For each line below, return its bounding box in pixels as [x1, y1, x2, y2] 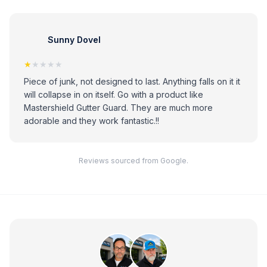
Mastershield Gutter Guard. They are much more [24, 103, 213, 113]
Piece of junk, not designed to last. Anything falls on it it [24, 76, 240, 86]
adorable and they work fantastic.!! [24, 116, 159, 126]
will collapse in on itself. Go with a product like [24, 89, 203, 100]
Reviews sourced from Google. [79, 156, 188, 165]
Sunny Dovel [48, 34, 101, 45]
